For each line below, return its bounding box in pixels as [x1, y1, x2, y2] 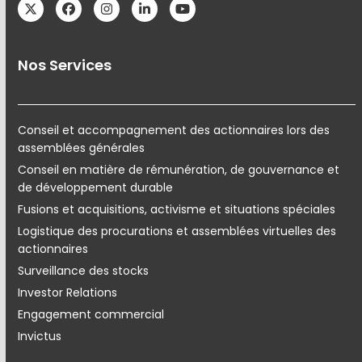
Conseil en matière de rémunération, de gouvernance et [18, 162, 340, 179]
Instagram [105, 4, 172, 23]
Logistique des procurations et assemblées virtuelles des [18, 223, 337, 240]
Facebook [67, 4, 132, 23]
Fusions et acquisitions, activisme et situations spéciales [18, 201, 336, 218]
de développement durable [18, 179, 174, 196]
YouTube [181, 4, 237, 23]
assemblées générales [18, 140, 145, 157]
